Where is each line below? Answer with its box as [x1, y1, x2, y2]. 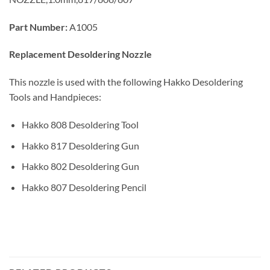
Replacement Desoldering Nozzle [9, 48, 152, 60]
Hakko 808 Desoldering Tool [21, 118, 139, 130]
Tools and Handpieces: [9, 91, 101, 103]
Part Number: [9, 20, 67, 33]
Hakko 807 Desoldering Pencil [21, 181, 146, 193]
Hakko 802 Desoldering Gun [21, 160, 139, 172]
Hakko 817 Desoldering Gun [21, 139, 139, 151]
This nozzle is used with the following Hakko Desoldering [9, 76, 243, 88]
